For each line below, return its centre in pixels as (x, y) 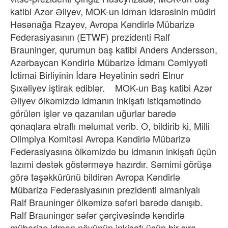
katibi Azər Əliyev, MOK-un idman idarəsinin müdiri (113, 11)
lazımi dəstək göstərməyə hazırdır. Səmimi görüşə (111, 164)
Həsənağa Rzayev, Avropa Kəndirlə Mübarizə (102, 24)
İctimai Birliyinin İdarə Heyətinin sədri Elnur (97, 75)
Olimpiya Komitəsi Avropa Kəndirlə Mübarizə (100, 138)
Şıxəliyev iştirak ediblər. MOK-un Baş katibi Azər (111, 87)
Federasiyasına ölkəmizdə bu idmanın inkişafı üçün (113, 151)
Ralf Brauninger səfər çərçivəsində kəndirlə (97, 215)
